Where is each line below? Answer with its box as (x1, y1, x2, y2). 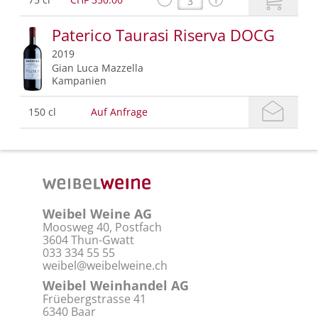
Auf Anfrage (91, 105, 148, 119)
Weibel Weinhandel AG (43, 277, 189, 295)
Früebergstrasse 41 (43, 291, 146, 307)
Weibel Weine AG (43, 205, 152, 223)
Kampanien (52, 74, 106, 88)
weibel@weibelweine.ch (43, 258, 168, 274)
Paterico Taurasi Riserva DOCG (52, 24, 275, 46)
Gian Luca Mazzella (52, 61, 143, 75)
